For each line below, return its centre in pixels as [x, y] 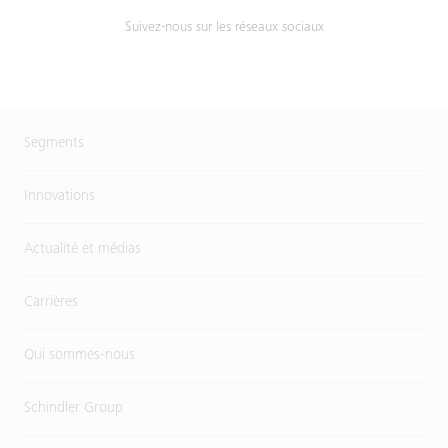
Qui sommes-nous [79, 355]
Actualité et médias [82, 249]
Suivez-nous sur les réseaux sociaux [224, 28]
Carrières [51, 302]
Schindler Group [73, 408]
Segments [54, 143]
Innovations [59, 196]
